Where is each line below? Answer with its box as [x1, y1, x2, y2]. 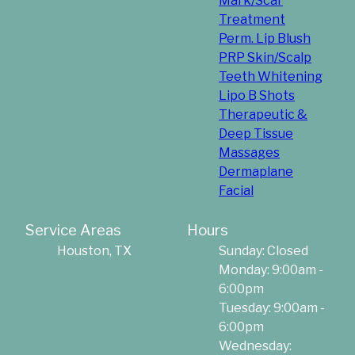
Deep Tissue [219, 126, 293, 142]
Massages [219, 145, 280, 161]
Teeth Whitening [219, 69, 323, 85]
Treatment [219, 12, 285, 28]
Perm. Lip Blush [219, 31, 311, 47]
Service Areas [25, 221, 121, 240]
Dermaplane [219, 164, 293, 180]
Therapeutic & [219, 107, 307, 123]
